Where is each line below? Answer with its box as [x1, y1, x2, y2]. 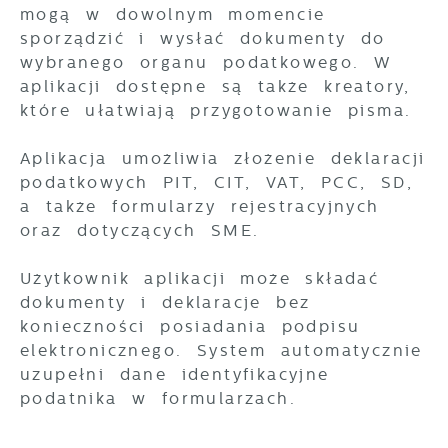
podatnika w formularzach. [20, 389, 296, 408]
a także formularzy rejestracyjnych [20, 197, 380, 216]
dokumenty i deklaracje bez [20, 293, 311, 312]
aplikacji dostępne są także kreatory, [20, 77, 411, 96]
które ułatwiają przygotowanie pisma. [20, 101, 412, 120]
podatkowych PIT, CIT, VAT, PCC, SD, [20, 173, 413, 192]
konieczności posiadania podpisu [20, 317, 361, 336]
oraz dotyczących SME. [20, 221, 260, 240]
